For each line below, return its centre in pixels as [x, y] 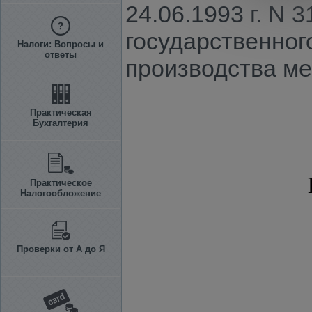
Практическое [61, 183]
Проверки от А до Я [61, 249]
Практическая [61, 112]
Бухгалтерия [61, 123]
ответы [61, 55]
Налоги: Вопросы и [61, 44]
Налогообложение [61, 193]
